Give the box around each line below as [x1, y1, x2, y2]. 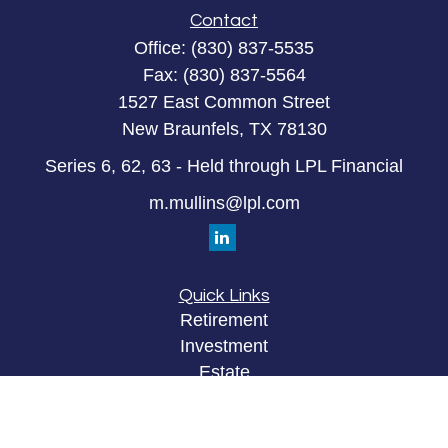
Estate [198, 361, 250, 382]
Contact [190, 11, 258, 30]
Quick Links [178, 285, 270, 305]
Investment [180, 335, 268, 356]
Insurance [184, 387, 264, 408]
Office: [134, 38, 191, 58]
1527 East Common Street [118, 92, 330, 112]
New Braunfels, [121, 119, 244, 139]
